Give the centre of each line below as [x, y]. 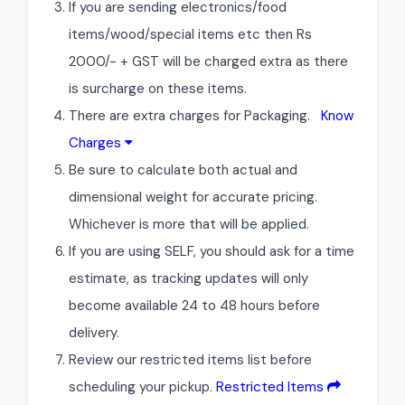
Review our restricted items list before [190, 360]
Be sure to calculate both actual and [183, 170]
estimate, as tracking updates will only [188, 278]
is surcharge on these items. [158, 89]
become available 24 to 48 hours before [194, 306]
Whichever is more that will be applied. [189, 224]
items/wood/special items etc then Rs [190, 34]
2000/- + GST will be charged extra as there [208, 61]
